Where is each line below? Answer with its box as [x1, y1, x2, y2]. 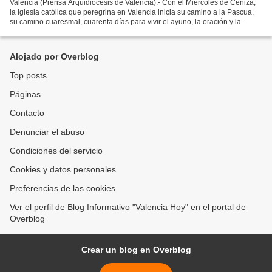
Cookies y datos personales [10, 165, 116, 174]
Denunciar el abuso [10, 127, 84, 137]
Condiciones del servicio [10, 146, 103, 155]
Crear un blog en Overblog [81, 245, 191, 254]
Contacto [10, 108, 44, 118]
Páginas [10, 89, 41, 99]
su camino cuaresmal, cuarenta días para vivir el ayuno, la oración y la [10, 17, 241, 26]
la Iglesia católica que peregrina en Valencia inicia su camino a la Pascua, [10, 7, 254, 16]
